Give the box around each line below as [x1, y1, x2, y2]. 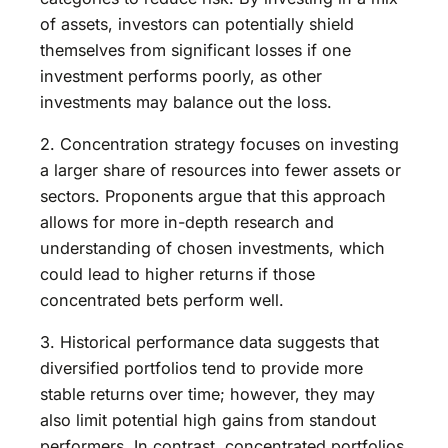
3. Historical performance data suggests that [40, 332, 379, 353]
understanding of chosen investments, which [40, 238, 385, 259]
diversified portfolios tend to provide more [40, 358, 363, 379]
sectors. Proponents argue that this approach [40, 186, 386, 207]
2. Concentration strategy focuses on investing [40, 134, 399, 155]
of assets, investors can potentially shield [40, 13, 354, 34]
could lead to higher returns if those [40, 264, 315, 285]
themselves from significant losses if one [40, 39, 351, 60]
